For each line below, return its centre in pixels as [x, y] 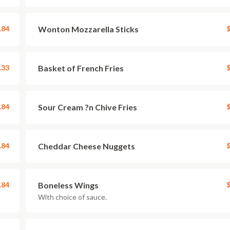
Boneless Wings [68, 185]
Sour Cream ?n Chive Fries [88, 107]
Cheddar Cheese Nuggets [87, 146]
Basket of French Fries [81, 68]
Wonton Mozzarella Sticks [88, 29]
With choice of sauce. [72, 197]
